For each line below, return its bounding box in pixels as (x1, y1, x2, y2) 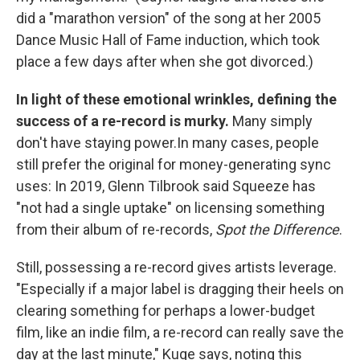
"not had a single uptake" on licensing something (16, 199, 325, 216)
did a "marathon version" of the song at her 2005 (16, 10, 321, 27)
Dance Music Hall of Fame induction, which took (16, 31, 320, 48)
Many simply (229, 112, 313, 129)
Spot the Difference (215, 221, 339, 238)
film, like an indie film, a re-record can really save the (16, 324, 344, 341)
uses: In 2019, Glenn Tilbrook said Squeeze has (16, 178, 316, 194)
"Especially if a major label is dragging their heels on (16, 280, 344, 297)
